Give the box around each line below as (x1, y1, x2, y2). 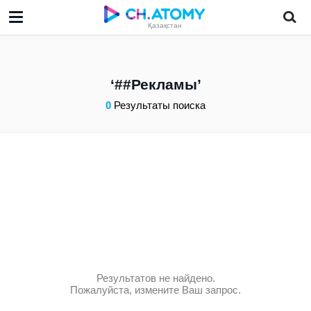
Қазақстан (148, 22, 183, 29)
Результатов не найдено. (96, 272, 215, 284)
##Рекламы (114, 76, 197, 92)
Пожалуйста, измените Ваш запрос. (70, 284, 241, 296)
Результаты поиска (111, 99, 205, 111)
